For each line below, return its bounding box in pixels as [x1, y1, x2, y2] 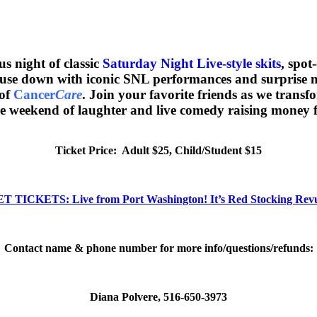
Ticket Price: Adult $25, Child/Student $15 [55, 144, 262, 156]
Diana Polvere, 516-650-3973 [90, 291, 227, 304]
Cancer [13, 87, 55, 103]
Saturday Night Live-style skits [103, 56, 281, 71]
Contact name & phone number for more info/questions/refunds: [4, 242, 313, 255]
